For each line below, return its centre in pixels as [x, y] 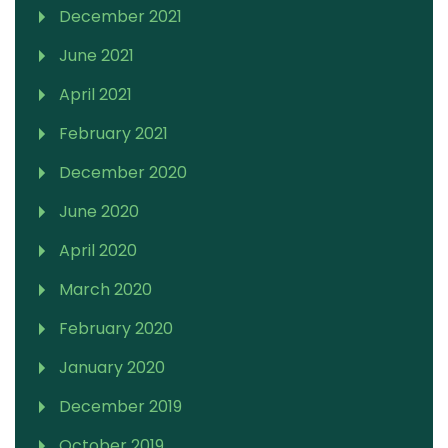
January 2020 [112, 367]
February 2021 [113, 133]
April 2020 [98, 250]
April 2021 [95, 94]
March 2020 [105, 289]
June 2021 [96, 55]
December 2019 [120, 406]
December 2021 [120, 16]
